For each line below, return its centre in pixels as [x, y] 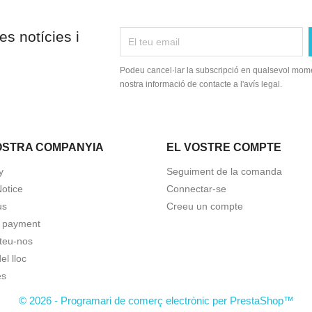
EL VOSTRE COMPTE [224, 147]
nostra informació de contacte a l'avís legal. [201, 84]
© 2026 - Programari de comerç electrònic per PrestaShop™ [156, 301]
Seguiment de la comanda [224, 171]
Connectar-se [196, 189]
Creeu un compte [205, 206]
